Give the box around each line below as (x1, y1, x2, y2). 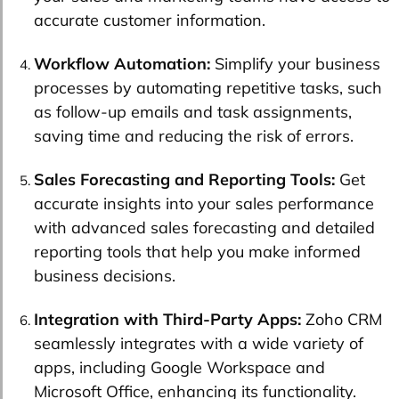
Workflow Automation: (34, 53, 210, 75)
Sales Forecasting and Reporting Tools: (34, 169, 335, 191)
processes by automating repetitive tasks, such (34, 77, 382, 99)
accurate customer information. (34, 10, 265, 31)
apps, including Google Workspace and (34, 357, 325, 379)
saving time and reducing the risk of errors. (34, 126, 354, 147)
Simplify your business (210, 53, 380, 75)
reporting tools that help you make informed (34, 241, 361, 263)
